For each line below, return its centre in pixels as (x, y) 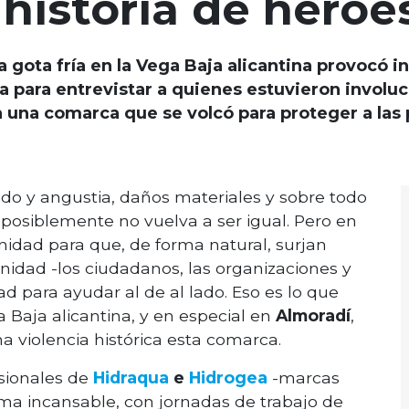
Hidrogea (228, 378)
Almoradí (313, 315)
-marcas (304, 378)
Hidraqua (131, 378)
